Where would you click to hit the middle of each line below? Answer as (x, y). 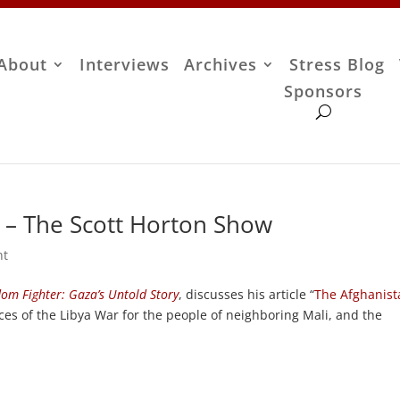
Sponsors (324, 92)
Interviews (125, 65)
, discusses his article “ (247, 294)
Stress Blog (337, 65)
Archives (221, 65)
